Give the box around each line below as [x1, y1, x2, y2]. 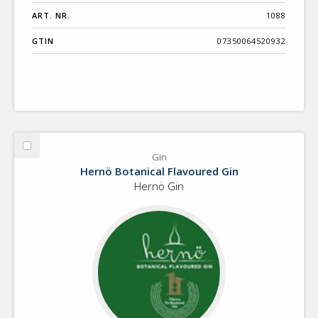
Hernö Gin [134, 179, 184, 194]
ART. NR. [32, 10, 70, 21]
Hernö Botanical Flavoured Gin [79, 164, 238, 179]
